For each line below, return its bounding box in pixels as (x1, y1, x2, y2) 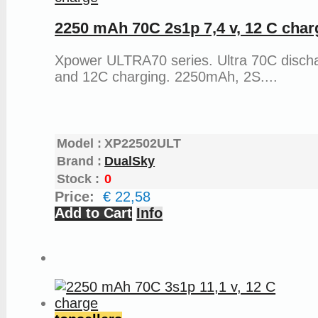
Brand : (57, 153, 102, 168)
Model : (57, 136, 102, 150)
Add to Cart (55, 204, 133, 221)
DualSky (104, 153, 155, 168)
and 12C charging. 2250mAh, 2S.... (55, 68, 278, 84)
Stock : (57, 171, 100, 186)
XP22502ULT (104, 136, 182, 150)
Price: (55, 188, 104, 204)
